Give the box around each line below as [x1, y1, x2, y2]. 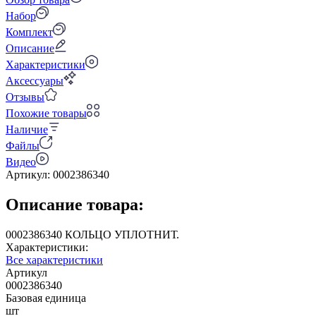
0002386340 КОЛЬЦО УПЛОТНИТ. [6, 228, 247, 241]
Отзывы [6, 90, 44, 103]
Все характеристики [6, 253, 103, 266]
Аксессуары [6, 74, 63, 87]
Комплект [6, 25, 53, 38]
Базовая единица [6, 291, 86, 304]
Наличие [6, 123, 48, 135]
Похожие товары [6, 107, 87, 119]
